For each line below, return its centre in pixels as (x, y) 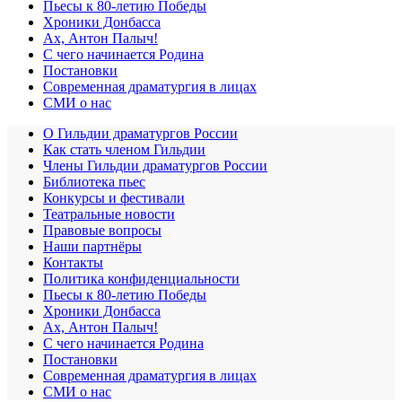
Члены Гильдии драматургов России (155, 165)
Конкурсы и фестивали (114, 197)
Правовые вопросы (102, 230)
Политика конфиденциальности (141, 278)
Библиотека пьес (94, 181)
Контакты (73, 262)
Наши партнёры (92, 246)
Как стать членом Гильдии (124, 149)
